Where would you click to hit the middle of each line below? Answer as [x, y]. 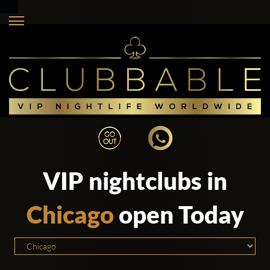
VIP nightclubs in [135, 181]
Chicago [70, 215]
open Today [179, 215]
